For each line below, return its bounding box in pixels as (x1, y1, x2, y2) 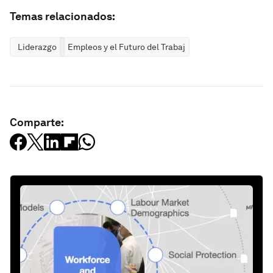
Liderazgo (18, 42, 57, 52)
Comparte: (10, 116, 64, 129)
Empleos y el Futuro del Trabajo (68, 42, 190, 52)
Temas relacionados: (10, 10, 115, 23)
